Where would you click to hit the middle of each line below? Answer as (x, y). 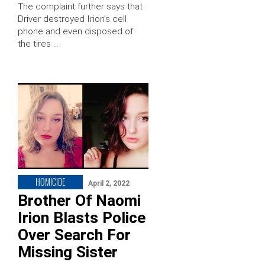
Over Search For (74, 235)
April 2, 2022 (109, 183)
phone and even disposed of (75, 31)
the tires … (38, 43)
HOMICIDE (50, 182)
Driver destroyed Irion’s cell (72, 19)
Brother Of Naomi (79, 200)
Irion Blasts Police (82, 217)
